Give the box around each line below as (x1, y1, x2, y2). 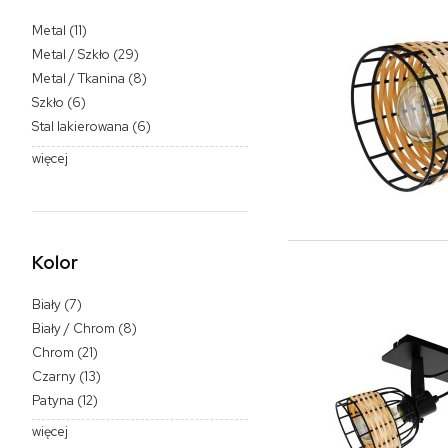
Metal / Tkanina (32, 70, 125, 88)
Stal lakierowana (32, 118, 129, 136)
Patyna (32, 391, 74, 409)
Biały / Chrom (32, 319, 115, 337)
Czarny (32, 367, 76, 385)
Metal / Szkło (32, 46, 110, 64)
